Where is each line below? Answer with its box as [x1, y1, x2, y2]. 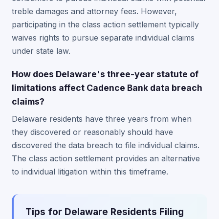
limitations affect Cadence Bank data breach [12, 83, 202, 93]
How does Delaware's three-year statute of [12, 69, 198, 79]
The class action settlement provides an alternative [12, 153, 200, 163]
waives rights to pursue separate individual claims [12, 33, 195, 43]
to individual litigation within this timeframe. [12, 167, 168, 176]
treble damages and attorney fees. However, [12, 6, 177, 16]
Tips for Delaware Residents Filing [25, 206, 184, 218]
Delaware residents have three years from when [12, 114, 192, 124]
